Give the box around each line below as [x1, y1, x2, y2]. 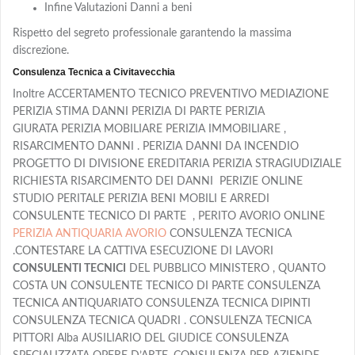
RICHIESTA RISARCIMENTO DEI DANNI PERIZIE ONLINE [13, 175, 303, 187]
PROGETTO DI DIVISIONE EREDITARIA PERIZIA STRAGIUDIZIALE [13, 158, 342, 170]
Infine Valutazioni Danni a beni [44, 2, 192, 13]
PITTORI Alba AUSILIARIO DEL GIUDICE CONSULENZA [13, 332, 288, 344]
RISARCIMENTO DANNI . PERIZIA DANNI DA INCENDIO [13, 140, 299, 152]
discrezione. [13, 44, 69, 56]
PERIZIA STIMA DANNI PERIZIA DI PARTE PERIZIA [13, 105, 265, 117]
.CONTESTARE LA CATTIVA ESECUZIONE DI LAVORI [13, 245, 277, 257]
